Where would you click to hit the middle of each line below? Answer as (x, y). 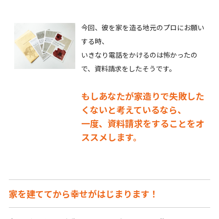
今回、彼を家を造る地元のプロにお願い (142, 27)
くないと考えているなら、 (133, 109)
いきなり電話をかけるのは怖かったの (139, 55)
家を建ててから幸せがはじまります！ (83, 193)
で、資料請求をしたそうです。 (128, 68)
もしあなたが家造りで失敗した (142, 96)
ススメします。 (111, 137)
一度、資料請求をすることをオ (142, 123)
